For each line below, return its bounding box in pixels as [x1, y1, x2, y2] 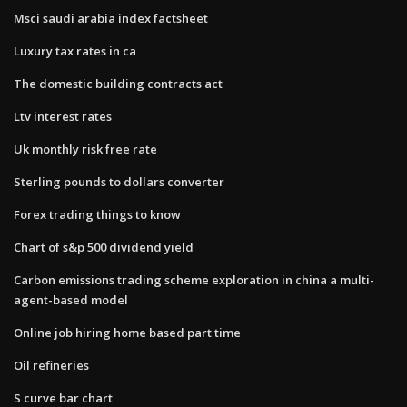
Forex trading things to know [14, 205, 181, 223]
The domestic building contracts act [14, 74, 223, 92]
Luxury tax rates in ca [14, 42, 136, 59]
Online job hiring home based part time [14, 323, 241, 341]
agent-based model [14, 291, 128, 308]
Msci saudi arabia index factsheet [14, 9, 208, 26]
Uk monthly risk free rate [14, 140, 157, 157]
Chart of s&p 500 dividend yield [14, 238, 194, 255]
